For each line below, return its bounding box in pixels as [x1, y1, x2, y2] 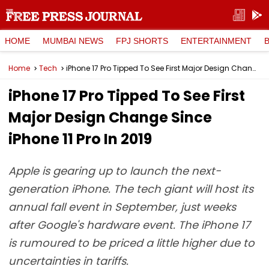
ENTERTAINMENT [181, 35, 252, 46]
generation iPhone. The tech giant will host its [8, 181, 253, 196]
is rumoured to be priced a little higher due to [8, 235, 255, 250]
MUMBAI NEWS [43, 35, 103, 46]
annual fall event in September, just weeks [8, 199, 236, 214]
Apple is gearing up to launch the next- [8, 163, 221, 178]
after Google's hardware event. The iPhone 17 [8, 217, 250, 232]
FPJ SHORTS [116, 35, 168, 46]
